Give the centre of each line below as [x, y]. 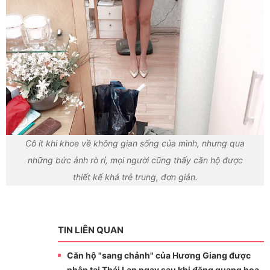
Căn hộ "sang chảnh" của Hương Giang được [159, 255]
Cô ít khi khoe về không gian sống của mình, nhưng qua [135, 143]
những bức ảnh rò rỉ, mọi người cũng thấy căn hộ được [135, 160]
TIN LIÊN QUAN [90, 230]
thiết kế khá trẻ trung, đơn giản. [135, 177]
